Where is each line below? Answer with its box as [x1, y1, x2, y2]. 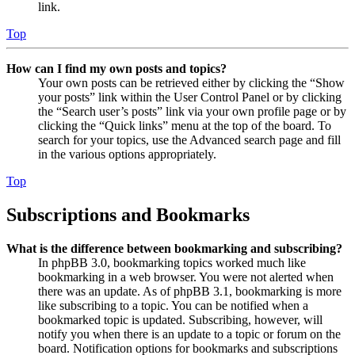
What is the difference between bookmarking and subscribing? [6, 242, 342, 256]
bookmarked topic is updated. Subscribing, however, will [38, 313, 323, 327]
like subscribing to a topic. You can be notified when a [38, 299, 308, 313]
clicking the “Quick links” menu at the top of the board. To [38, 119, 331, 133]
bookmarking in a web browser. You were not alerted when [38, 270, 334, 284]
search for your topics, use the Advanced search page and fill [38, 133, 341, 147]
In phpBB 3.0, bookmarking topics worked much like [38, 256, 306, 270]
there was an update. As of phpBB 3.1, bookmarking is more [38, 284, 342, 299]
